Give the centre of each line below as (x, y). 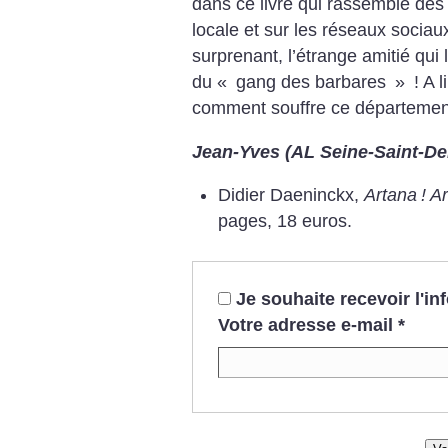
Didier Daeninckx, (291, 195)
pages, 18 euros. (285, 221)
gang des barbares (311, 82)
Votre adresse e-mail (305, 325)
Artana (391, 195)
